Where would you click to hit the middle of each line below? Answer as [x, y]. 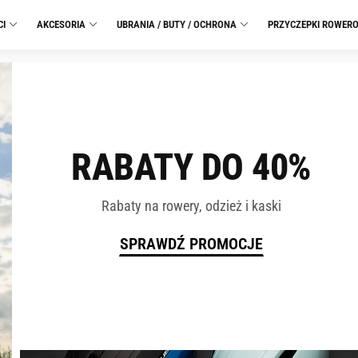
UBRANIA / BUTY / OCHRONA [177, 24]
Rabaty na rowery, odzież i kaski [191, 205]
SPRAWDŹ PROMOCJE [191, 243]
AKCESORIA [61, 24]
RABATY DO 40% [191, 167]
